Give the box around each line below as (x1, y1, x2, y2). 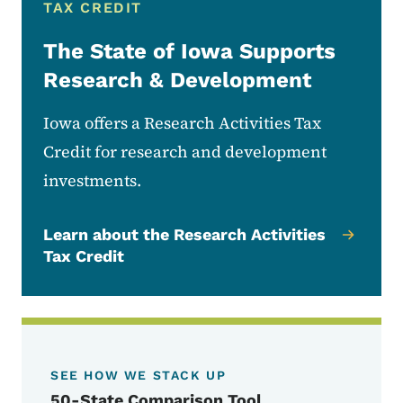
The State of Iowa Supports (43, 39, 336, 65)
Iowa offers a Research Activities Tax (43, 112, 321, 135)
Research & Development (43, 67, 311, 94)
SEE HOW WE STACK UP (50, 368, 227, 383)
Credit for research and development (43, 140, 327, 164)
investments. (43, 169, 141, 193)
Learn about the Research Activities (43, 225, 326, 245)
